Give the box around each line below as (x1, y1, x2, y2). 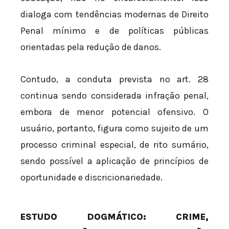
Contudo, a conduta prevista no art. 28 (20, 74, 209, 85)
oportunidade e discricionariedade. (20, 172, 163, 184)
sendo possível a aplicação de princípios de (20, 155, 209, 167)
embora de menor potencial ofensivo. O (20, 106, 209, 118)
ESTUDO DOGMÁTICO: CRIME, (20, 211, 209, 223)
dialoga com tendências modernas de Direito (20, 8, 209, 20)
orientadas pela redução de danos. (20, 41, 161, 53)
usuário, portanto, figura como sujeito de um (20, 123, 209, 134)
